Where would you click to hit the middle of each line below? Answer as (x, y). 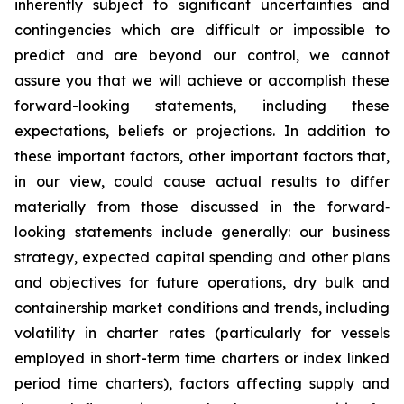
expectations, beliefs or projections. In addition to (202, 131)
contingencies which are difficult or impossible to (202, 30)
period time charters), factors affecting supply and (202, 383)
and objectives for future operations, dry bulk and (202, 282)
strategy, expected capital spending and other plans (202, 257)
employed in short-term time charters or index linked (202, 358)
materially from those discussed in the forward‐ (202, 207)
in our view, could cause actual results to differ (202, 181)
